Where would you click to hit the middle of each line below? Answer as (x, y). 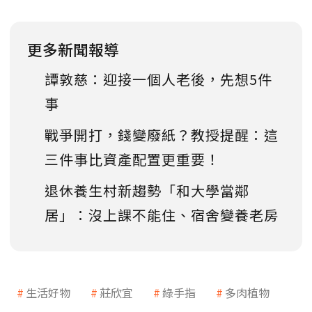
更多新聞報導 (73, 49)
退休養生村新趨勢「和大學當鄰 (147, 190)
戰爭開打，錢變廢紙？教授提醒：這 (162, 134)
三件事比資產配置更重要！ (132, 159)
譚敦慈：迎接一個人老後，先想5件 (158, 79)
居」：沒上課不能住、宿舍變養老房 (162, 214)
